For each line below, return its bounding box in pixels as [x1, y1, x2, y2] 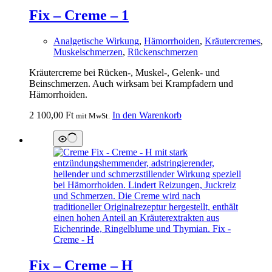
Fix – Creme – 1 [29, 7, 129, 24]
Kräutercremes [205, 36, 260, 47]
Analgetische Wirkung [53, 36, 139, 47]
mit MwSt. [76, 111, 110, 121]
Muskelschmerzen [53, 47, 123, 58]
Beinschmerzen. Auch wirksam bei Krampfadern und [29, 78, 233, 89]
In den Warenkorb [112, 110, 182, 121]
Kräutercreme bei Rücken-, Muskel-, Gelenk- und [29, 67, 220, 78]
